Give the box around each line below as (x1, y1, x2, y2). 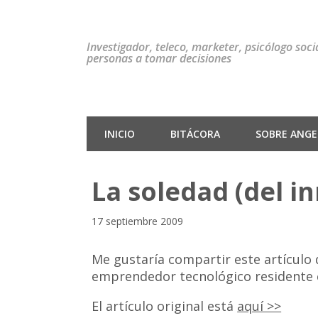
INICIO (104, 127, 135, 141)
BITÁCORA (170, 127, 220, 141)
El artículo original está (92, 297, 238, 315)
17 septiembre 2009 (92, 214, 184, 229)
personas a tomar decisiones (87, 50, 231, 66)
